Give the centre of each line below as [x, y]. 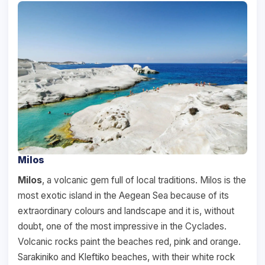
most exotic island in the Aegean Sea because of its [123, 195]
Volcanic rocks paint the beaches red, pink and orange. [129, 241]
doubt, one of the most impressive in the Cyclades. [122, 226]
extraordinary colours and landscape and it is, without [126, 211]
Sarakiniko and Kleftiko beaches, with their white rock [126, 257]
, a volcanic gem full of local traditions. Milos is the [144, 180]
